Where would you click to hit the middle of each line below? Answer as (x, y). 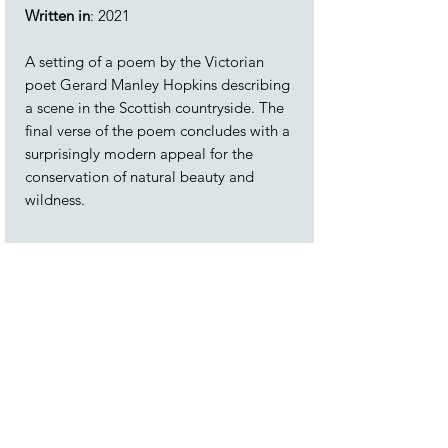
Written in (57, 15)
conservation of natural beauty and (139, 176)
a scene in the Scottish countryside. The (154, 107)
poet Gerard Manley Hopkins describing (157, 84)
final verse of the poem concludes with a (157, 130)
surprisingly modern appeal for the (139, 153)
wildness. (55, 199)
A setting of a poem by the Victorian (144, 61)
